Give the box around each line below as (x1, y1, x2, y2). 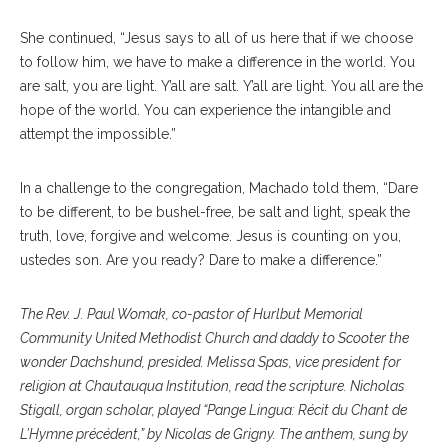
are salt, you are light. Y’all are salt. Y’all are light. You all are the (20, 77, 423, 94)
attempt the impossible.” (20, 125, 176, 142)
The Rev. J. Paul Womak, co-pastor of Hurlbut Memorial (20, 305, 363, 322)
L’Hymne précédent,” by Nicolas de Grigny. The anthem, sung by (20, 425, 408, 442)
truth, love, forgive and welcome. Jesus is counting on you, (20, 227, 401, 244)
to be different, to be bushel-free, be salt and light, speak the (20, 203, 410, 220)
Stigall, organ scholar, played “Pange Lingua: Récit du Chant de (20, 401, 407, 418)
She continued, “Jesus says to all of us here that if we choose (20, 29, 413, 46)
